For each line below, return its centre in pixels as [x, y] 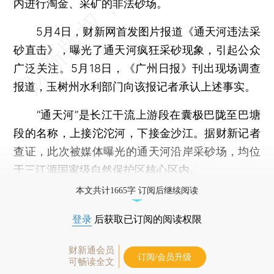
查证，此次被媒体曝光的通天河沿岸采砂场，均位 [137, 151]
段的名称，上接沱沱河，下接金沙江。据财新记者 [137, 133]
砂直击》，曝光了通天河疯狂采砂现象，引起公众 [137, 50]
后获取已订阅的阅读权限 [147, 219]
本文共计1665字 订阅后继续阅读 [137, 190]
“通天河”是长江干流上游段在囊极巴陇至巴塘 [137, 114]
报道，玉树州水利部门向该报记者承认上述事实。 [135, 86]
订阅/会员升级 [165, 257]
